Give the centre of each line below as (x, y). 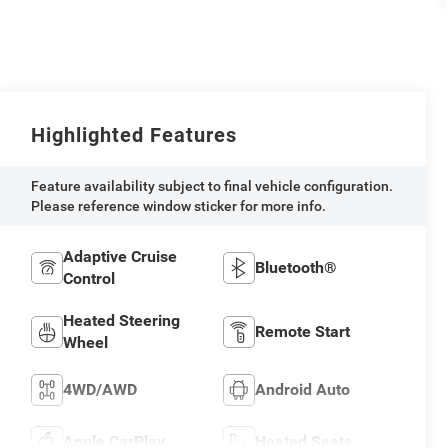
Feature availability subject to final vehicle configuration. (212, 186)
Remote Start (302, 332)
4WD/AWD (100, 390)
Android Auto (302, 390)
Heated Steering (122, 321)
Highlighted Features (134, 135)
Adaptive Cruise (120, 257)
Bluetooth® (295, 268)
